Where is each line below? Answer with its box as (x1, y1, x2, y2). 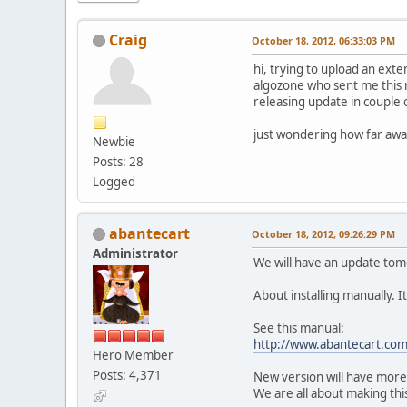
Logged (93, 173, 135, 190)
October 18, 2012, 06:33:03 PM (252, 33, 395, 47)
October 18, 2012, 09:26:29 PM (252, 226, 395, 241)
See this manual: (253, 319, 344, 336)
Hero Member (93, 346, 174, 363)
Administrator (93, 244, 178, 262)
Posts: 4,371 (93, 366, 162, 383)
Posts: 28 (93, 153, 144, 170)
